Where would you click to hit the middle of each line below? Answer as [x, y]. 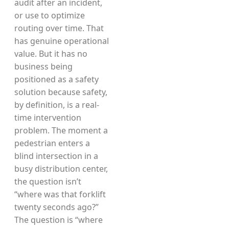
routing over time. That [59, 28]
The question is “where [59, 220]
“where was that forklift [60, 194]
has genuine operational [62, 41]
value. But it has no [51, 54]
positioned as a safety [56, 79]
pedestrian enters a [52, 143]
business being [43, 66]
